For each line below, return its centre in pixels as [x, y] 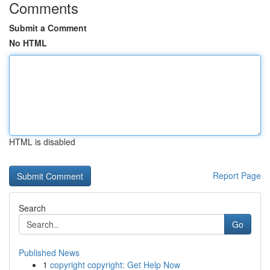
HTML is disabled [42, 142]
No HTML [28, 43]
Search [32, 208]
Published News [49, 253]
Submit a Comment [48, 28]
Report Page [237, 175]
